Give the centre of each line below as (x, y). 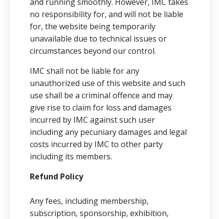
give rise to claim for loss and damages (101, 108)
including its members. (71, 156)
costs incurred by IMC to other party (96, 144)
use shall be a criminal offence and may (101, 95)
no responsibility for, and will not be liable (107, 14)
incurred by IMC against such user (92, 120)
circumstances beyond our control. (93, 51)
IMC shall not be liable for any (85, 71)
